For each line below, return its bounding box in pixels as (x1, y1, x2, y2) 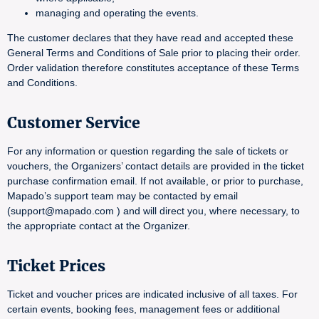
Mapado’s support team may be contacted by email (7, 190, 238, 202)
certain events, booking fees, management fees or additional (7, 303, 280, 315)
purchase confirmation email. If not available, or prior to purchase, (7, 175, 303, 187)
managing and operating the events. (36, 7, 199, 19)
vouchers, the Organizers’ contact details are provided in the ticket (7, 160, 304, 172)
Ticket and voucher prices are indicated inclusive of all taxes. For (7, 288, 298, 300)
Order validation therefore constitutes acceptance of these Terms (7, 62, 299, 73)
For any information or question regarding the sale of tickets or (7, 145, 288, 157)
